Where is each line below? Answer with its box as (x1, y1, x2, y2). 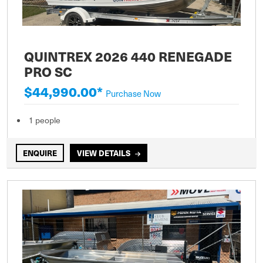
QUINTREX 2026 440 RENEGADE (24, 46, 232, 66)
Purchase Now (106, 86, 161, 100)
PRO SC (24, 62, 72, 81)
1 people (29, 113, 60, 126)
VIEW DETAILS (77, 147, 130, 159)
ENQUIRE (23, 147, 57, 159)
